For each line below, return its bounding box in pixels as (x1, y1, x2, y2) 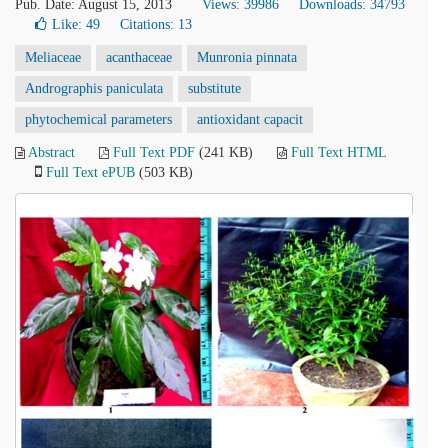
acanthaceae (106, 50, 172, 65)
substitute (188, 81, 241, 96)
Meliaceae (25, 50, 81, 65)
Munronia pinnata (197, 50, 297, 65)
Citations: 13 (120, 17, 192, 32)
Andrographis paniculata (25, 81, 163, 96)
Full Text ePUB (46, 165, 135, 180)
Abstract (28, 145, 75, 160)
